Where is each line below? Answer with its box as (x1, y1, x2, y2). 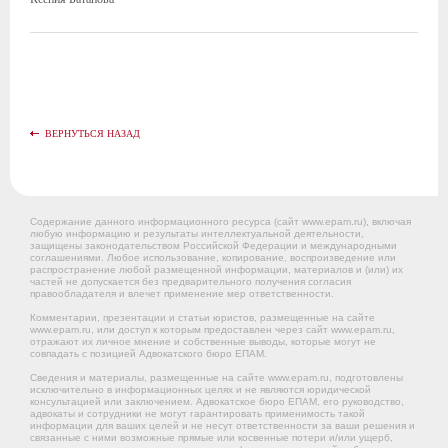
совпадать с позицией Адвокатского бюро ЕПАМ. (30, 348, 267, 359)
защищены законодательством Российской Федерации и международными (30, 240, 397, 251)
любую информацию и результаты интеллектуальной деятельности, (30, 228, 364, 239)
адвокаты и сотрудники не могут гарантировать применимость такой (30, 408, 365, 419)
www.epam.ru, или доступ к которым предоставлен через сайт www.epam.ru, (30, 324, 395, 335)
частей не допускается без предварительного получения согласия (30, 276, 351, 287)
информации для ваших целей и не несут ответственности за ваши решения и (30, 420, 415, 431)
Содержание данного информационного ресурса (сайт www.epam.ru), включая (30, 216, 411, 227)
